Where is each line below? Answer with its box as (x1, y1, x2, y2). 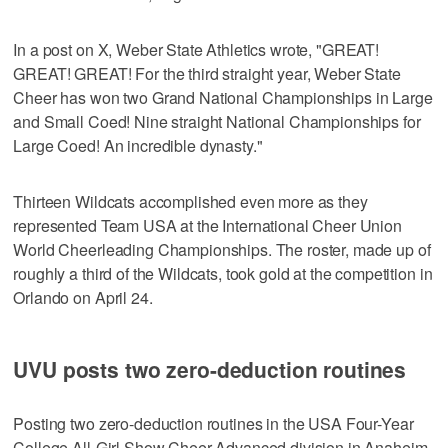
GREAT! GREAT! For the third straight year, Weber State (13, 61, 401, 85)
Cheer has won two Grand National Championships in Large (13, 85, 433, 109)
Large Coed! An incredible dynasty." (13, 133, 263, 157)
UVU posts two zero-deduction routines (13, 354, 407, 384)
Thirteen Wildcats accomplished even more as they (13, 189, 368, 213)
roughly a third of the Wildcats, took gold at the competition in (13, 261, 433, 285)
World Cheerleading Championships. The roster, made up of (13, 237, 431, 261)
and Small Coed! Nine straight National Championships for (13, 109, 421, 133)
